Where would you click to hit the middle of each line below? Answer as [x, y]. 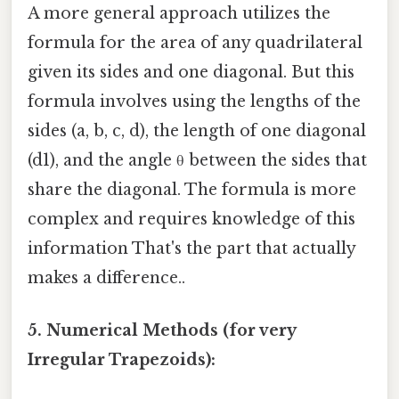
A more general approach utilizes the [179, 13]
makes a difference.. [106, 277]
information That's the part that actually [191, 248]
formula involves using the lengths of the [194, 101]
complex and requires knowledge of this [191, 219]
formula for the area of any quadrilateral [195, 42]
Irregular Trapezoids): [122, 359]
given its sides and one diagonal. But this [191, 72]
